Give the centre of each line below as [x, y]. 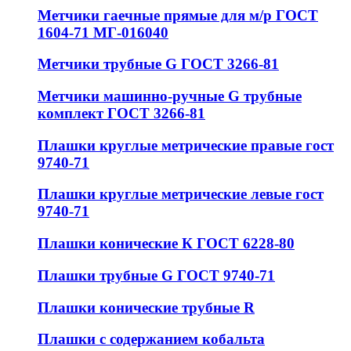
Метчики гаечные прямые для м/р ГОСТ [178, 15]
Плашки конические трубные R [146, 307]
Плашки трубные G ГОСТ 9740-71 [156, 275]
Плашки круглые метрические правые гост [186, 145]
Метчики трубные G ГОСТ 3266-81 [158, 64]
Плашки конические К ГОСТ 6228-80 [166, 244]
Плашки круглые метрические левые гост [181, 194]
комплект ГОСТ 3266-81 [121, 113]
